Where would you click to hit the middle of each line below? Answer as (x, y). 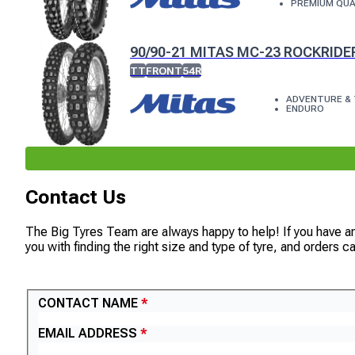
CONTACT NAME (88, 303)
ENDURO (305, 108)
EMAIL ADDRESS (88, 333)
